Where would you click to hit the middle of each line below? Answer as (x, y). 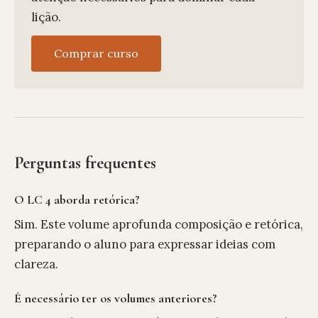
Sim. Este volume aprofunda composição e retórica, (159, 224)
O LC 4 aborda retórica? (77, 200)
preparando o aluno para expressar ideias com (145, 244)
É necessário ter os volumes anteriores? (116, 298)
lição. (46, 17)
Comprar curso (96, 54)
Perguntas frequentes (85, 163)
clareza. (36, 264)
